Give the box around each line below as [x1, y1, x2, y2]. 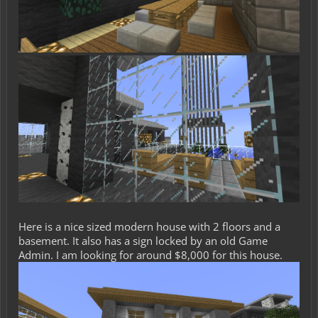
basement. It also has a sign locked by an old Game [18, 234, 268, 248]
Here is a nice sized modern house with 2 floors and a [18, 219, 280, 234]
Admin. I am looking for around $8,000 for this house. [18, 248, 283, 263]
